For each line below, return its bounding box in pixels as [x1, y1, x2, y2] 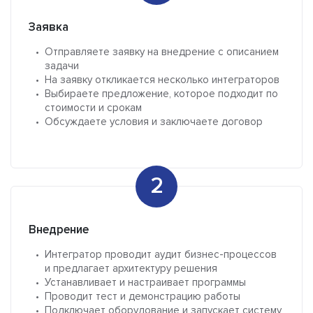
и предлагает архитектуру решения [45, 262, 217, 275]
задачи [45, 59, 79, 73]
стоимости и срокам [45, 101, 142, 115]
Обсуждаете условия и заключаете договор [45, 115, 263, 129]
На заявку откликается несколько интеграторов [45, 73, 279, 87]
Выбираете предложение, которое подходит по [45, 87, 278, 101]
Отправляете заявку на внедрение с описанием [45, 45, 279, 59]
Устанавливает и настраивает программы [45, 276, 246, 289]
